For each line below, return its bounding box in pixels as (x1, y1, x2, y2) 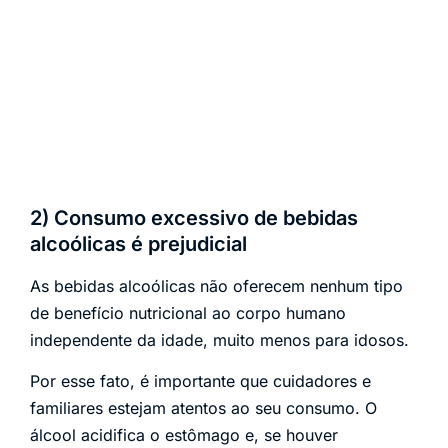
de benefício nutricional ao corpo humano (30, 302, 346, 323)
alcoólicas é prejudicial (30, 231, 247, 256)
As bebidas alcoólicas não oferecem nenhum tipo (30, 275, 403, 296)
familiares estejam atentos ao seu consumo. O (30, 398, 377, 419)
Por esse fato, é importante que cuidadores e (30, 371, 371, 392)
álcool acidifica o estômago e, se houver (30, 425, 338, 446)
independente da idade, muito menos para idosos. (30, 329, 409, 350)
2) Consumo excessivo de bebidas (30, 205, 358, 230)
